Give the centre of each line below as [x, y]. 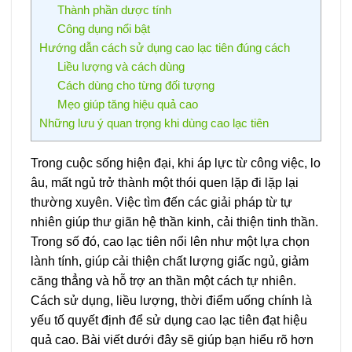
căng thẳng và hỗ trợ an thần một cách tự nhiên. [163, 281]
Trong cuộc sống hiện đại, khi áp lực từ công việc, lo [176, 163]
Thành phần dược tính [114, 10]
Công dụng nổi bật [103, 29]
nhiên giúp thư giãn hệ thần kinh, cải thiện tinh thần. [174, 222]
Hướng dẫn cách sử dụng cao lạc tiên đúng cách [165, 48]
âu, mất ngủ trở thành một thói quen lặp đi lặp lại [165, 183]
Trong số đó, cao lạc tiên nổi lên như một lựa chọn [170, 242]
